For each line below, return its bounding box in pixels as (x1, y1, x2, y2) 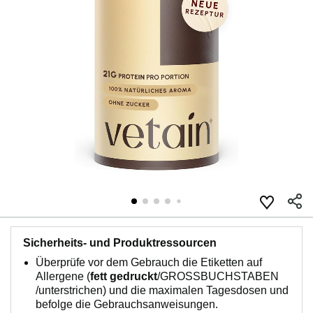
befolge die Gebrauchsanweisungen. (36, 298, 218, 311)
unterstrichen (38, 284, 103, 297)
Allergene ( (36, 270, 90, 283)
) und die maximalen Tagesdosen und (103, 284, 289, 297)
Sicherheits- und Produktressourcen (23, 237, 217, 249)
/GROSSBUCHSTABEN (157, 270, 279, 283)
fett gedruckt (90, 270, 157, 283)
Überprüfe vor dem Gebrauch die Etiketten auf (36, 256, 262, 269)
